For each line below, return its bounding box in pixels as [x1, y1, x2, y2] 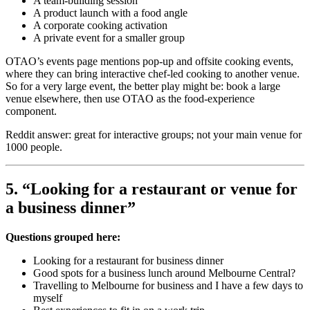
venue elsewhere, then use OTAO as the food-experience [6, 93, 255, 105]
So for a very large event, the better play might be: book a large [6, 80, 280, 93]
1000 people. [6, 141, 62, 154]
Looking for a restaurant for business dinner [33, 255, 224, 267]
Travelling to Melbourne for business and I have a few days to [33, 280, 303, 292]
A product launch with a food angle [33, 7, 188, 19]
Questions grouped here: [6, 231, 120, 244]
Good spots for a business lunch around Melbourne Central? [33, 267, 295, 280]
